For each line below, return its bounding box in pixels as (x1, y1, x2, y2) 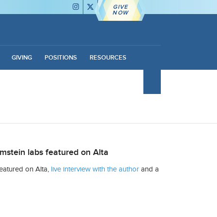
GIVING (11, 54, 32, 61)
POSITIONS (44, 54, 77, 61)
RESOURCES (89, 54, 126, 61)
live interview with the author (51, 165, 139, 173)
